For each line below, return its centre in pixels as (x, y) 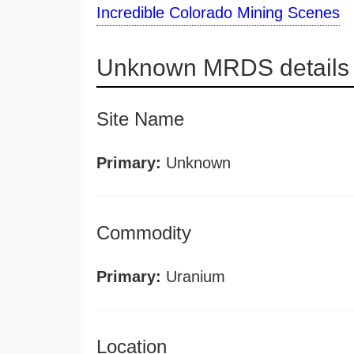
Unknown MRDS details (223, 68)
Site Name (140, 119)
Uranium (193, 277)
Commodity (144, 233)
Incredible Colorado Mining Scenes (218, 13)
